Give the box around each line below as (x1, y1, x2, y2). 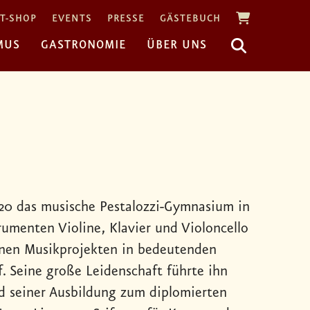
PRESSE (107, 13, 145, 25)
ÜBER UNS (147, 37, 207, 52)
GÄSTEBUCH (160, 13, 221, 25)
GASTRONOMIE (41, 37, 126, 52)
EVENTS (52, 13, 92, 25)
